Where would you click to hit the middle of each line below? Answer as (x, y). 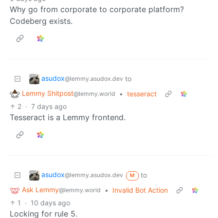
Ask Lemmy (40, 190)
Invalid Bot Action (140, 190)
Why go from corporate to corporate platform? (97, 9)
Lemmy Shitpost (48, 93)
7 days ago (49, 107)
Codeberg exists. (41, 21)
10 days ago (51, 203)
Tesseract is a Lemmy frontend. (68, 118)
